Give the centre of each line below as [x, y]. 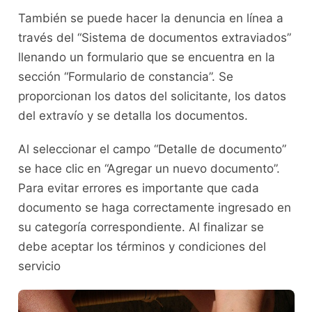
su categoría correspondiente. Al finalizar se [141, 227]
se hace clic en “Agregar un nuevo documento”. [149, 169]
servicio [41, 266]
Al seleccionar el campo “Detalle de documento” [152, 149]
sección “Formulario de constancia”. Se [125, 77]
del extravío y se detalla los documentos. [134, 116]
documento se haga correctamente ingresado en [154, 208]
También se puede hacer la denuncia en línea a [150, 18]
